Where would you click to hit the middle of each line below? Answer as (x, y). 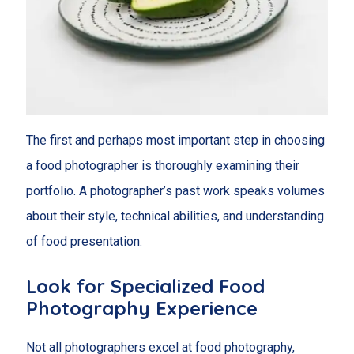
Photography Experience (141, 308)
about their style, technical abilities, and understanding (175, 217)
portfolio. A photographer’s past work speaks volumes (175, 191)
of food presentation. (84, 242)
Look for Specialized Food (145, 286)
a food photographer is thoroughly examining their (162, 166)
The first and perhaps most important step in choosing (175, 141)
